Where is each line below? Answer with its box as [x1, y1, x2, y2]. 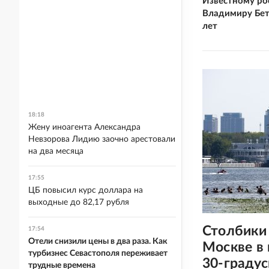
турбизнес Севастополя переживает [28, 249, 168, 258]
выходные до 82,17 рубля [28, 198, 129, 207]
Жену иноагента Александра [28, 123, 141, 131]
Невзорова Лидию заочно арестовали [28, 135, 175, 144]
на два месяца [28, 147, 83, 156]
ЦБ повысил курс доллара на [28, 186, 143, 195]
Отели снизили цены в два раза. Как [28, 237, 168, 246]
